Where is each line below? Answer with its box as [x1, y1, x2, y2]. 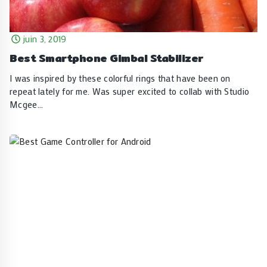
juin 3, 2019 [23, 32, 67, 45]
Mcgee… [10, 98, 43, 110]
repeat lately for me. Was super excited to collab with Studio [10, 85, 250, 97]
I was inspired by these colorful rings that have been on [10, 72, 231, 84]
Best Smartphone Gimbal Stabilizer [10, 49, 203, 67]
